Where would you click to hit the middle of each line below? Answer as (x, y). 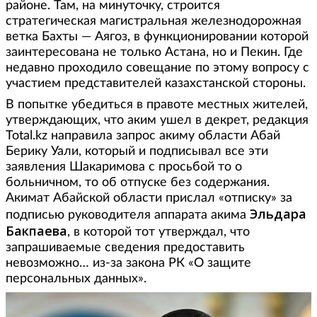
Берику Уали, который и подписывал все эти (137, 151)
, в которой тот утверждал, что (158, 232)
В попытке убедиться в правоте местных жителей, (157, 104)
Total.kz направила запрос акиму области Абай (143, 136)
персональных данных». (76, 278)
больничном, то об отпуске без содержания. (138, 182)
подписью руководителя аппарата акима (128, 215)
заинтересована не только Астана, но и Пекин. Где (154, 52)
